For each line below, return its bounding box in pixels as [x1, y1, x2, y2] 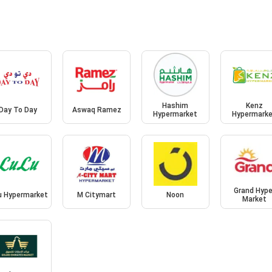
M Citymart [77, 190, 117, 199]
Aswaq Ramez [72, 106, 121, 115]
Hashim [162, 101, 189, 110]
